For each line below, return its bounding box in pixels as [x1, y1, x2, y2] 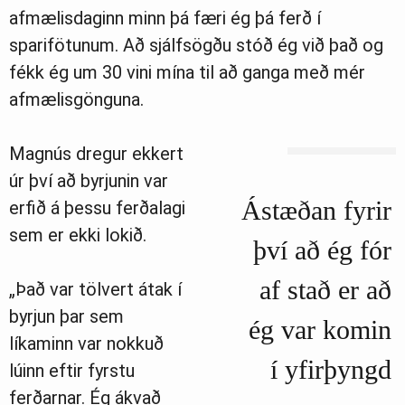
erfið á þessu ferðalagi [9, 197, 185, 220]
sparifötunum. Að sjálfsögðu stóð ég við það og [9, 34, 383, 57]
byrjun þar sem [9, 306, 124, 328]
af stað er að [259, 275, 391, 306]
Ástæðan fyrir [241, 195, 391, 226]
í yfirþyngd [270, 354, 391, 385]
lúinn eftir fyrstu [9, 360, 135, 382]
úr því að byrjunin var [9, 170, 168, 193]
